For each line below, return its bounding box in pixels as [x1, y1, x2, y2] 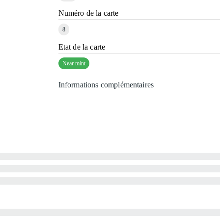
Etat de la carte [58, 43, 106, 51]
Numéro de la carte [58, 9, 119, 17]
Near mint [62, 59, 85, 67]
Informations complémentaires [58, 81, 154, 89]
